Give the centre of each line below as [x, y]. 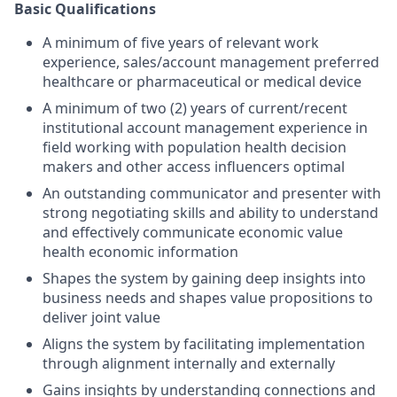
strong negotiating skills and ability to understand [210, 213]
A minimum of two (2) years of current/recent [195, 108]
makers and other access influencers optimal [194, 167]
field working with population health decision [195, 147]
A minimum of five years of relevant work [181, 43]
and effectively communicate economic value [193, 232]
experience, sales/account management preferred [211, 62]
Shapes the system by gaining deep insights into [204, 278]
